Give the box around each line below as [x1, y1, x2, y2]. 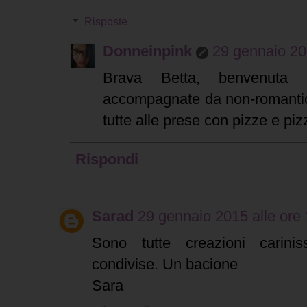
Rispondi [75, 151, 138, 169]
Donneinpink [103, 42, 192, 60]
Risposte [84, 16, 127, 28]
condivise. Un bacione [92, 256, 238, 273]
